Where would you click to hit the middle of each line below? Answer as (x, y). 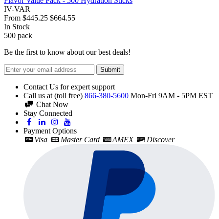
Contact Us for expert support (69, 87)
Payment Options (50, 131)
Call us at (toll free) (54, 96)
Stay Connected (48, 113)
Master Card (80, 140)
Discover (160, 140)
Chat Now (52, 105)
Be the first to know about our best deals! (67, 52)
